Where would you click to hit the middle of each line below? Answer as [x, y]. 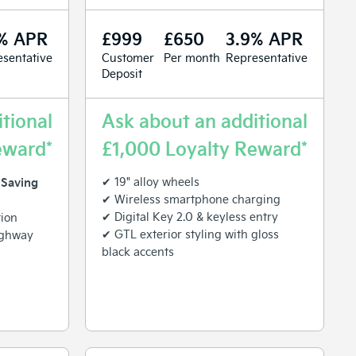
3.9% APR [264, 38]
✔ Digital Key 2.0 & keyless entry [190, 216]
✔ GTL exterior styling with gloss [190, 234]
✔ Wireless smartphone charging [191, 199]
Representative [267, 57]
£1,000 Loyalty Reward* [205, 147]
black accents [138, 251]
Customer [128, 57]
